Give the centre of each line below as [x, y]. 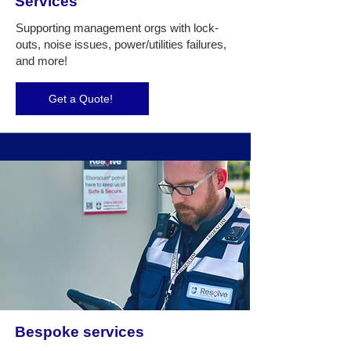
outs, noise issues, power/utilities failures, [121, 44]
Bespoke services [80, 332]
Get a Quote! [81, 99]
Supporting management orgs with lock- [117, 28]
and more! [42, 61]
